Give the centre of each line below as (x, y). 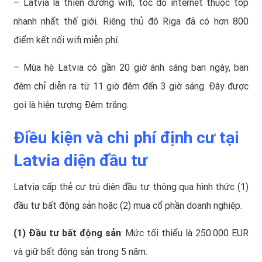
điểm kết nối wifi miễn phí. (66, 40)
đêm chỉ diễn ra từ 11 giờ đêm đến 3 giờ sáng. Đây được (131, 87)
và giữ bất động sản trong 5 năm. (80, 252)
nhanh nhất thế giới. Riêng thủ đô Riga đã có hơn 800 (131, 22)
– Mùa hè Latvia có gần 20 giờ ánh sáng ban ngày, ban (131, 68)
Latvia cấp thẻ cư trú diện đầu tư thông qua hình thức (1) (131, 187)
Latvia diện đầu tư (80, 161)
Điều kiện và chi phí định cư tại (126, 138)
